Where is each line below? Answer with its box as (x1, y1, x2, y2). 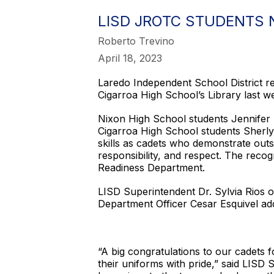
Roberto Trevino (98, 35, 174, 47)
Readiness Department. (98, 161, 205, 174)
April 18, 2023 (98, 52, 162, 64)
